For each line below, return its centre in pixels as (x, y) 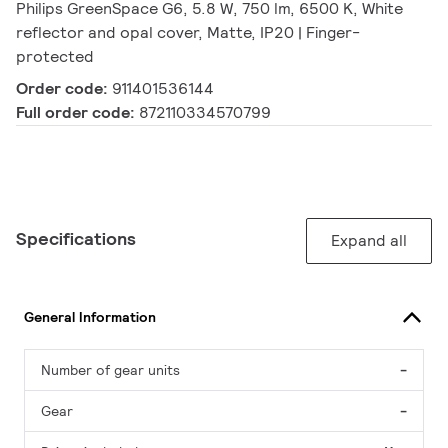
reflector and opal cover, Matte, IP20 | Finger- (188, 33)
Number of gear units (110, 370)
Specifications (76, 239)
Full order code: (77, 113)
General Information (90, 316)
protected (55, 57)
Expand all (369, 241)
